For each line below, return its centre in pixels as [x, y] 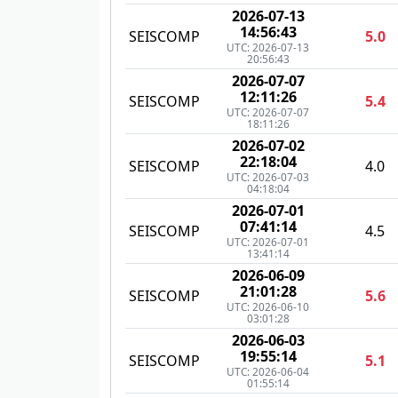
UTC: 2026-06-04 [268, 372]
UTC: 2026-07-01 [268, 242]
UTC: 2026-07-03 [268, 177]
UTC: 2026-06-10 [268, 307]
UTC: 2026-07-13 [268, 48]
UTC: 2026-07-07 [268, 112]
